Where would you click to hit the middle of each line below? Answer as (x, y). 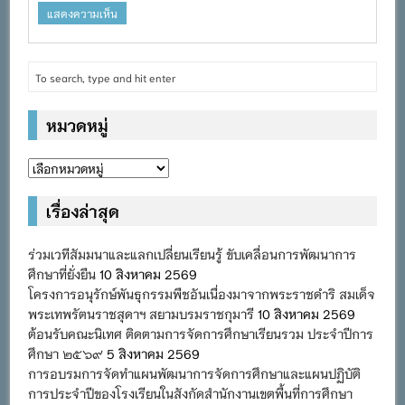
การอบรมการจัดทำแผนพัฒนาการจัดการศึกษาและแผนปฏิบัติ (195, 373)
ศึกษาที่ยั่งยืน (62, 273)
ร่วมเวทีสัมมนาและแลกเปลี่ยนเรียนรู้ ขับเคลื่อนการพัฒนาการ (193, 254)
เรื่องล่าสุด (83, 210)
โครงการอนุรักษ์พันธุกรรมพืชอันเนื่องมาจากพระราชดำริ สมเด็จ (202, 293)
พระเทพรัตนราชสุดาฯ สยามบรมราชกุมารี (141, 313)
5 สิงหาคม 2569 (154, 353)
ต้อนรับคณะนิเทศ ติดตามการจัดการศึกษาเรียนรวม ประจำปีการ (201, 333)
